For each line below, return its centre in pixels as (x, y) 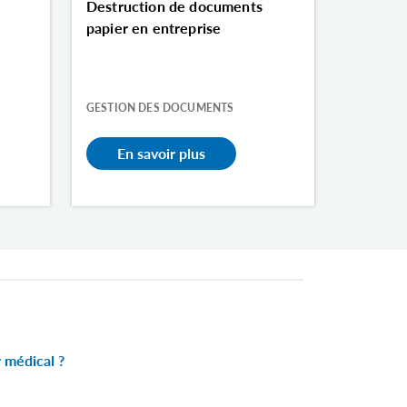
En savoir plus (162, 153)
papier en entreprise (154, 27)
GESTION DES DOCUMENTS (160, 107)
